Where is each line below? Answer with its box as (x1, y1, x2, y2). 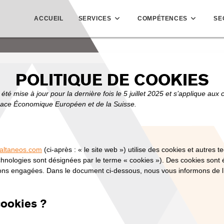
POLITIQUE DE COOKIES (15, 69, 209, 91)
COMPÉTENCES (137, 15, 187, 22)
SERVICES (78, 15, 111, 22)
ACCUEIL (34, 15, 63, 22)
